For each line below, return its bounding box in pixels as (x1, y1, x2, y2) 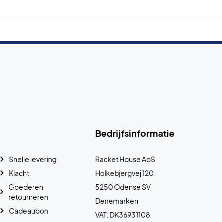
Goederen (8, 182, 44, 191)
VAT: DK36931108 (95, 210, 150, 219)
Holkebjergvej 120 (95, 168, 154, 177)
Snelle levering (9, 154, 57, 164)
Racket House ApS (95, 154, 155, 164)
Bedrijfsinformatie (95, 127, 174, 139)
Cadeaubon (9, 206, 49, 215)
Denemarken (95, 196, 138, 205)
